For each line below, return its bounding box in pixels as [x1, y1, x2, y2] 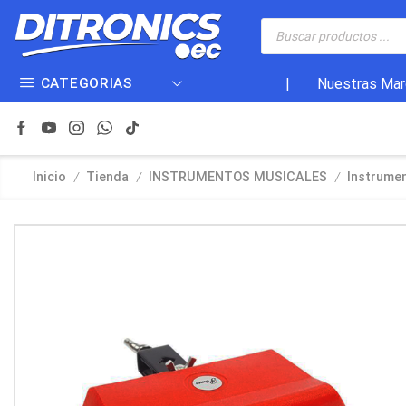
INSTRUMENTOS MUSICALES [149, 169, 327, 186]
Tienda [86, 169, 129, 186]
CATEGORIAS [40, 75, 132, 92]
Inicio [33, 169, 66, 186]
